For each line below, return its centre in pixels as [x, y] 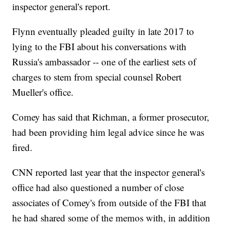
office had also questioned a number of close [98, 187]
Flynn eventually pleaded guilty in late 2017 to [103, 31]
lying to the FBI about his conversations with [100, 47]
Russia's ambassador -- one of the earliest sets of [104, 62]
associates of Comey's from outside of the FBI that [109, 203]
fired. [23, 147]
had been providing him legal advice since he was [108, 132]
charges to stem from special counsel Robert [97, 77]
